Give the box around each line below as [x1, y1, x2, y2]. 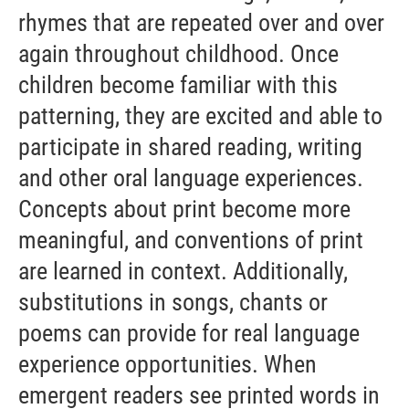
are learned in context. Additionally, [18, 257, 348, 285]
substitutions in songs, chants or [18, 288, 328, 316]
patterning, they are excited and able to [18, 102, 383, 130]
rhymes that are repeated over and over [18, 9, 384, 37]
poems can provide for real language [18, 320, 360, 347]
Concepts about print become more [18, 195, 351, 223]
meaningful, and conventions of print [18, 226, 363, 254]
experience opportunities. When [18, 351, 317, 378]
